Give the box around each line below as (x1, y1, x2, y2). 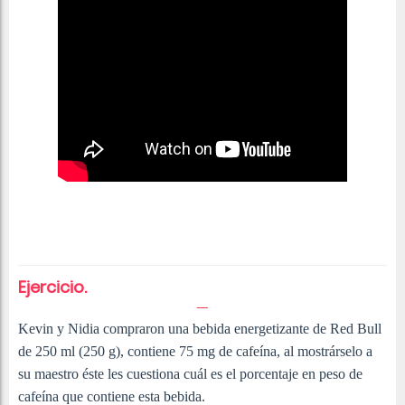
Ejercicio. (18, 276, 87, 299)
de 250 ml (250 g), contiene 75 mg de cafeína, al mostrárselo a (18, 344, 372, 360)
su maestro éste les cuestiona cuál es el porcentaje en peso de (18, 366, 363, 382)
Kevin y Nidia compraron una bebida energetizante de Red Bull (18, 321, 381, 337)
